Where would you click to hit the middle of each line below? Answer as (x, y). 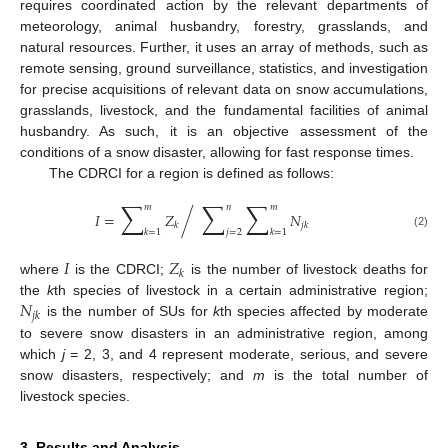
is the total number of (346, 375)
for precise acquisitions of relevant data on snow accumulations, (224, 89)
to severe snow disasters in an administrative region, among (224, 333)
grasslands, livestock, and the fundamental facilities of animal (224, 110)
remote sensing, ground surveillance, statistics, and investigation (224, 68)
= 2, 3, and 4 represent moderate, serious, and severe (246, 354)
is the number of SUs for (127, 311)
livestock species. (75, 396)
